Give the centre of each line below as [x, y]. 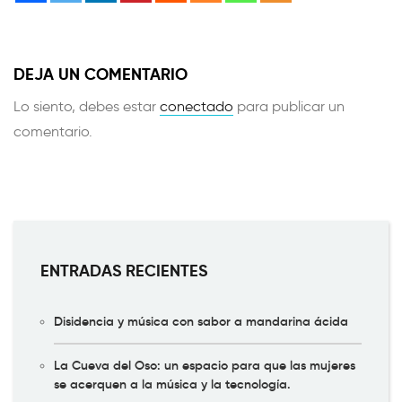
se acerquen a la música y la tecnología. [172, 384]
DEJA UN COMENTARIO [100, 74]
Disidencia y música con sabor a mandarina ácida [201, 321]
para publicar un [289, 106]
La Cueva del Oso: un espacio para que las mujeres [205, 365]
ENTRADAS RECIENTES [124, 270]
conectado [197, 106]
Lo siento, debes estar [87, 106]
